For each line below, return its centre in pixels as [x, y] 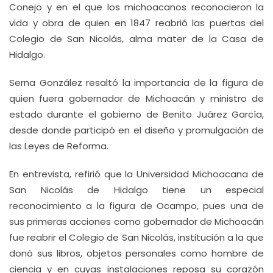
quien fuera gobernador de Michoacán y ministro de [136, 98]
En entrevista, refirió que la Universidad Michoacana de [136, 174]
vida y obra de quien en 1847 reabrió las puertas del [136, 23]
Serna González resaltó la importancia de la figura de [136, 83]
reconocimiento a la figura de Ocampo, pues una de [136, 206]
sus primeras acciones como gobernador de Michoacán [136, 222]
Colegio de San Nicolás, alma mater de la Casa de [136, 39]
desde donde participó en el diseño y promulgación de [136, 130]
